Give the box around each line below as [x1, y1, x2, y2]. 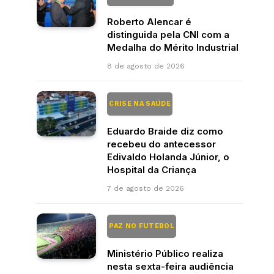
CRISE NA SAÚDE [107, 99, 173, 108]
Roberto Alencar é [107, 15, 191, 28]
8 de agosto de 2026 [107, 61, 185, 70]
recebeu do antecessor [107, 138, 216, 150]
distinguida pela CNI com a [107, 28, 229, 40]
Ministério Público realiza [107, 247, 223, 259]
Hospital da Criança [107, 163, 196, 176]
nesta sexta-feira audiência [107, 260, 234, 272]
